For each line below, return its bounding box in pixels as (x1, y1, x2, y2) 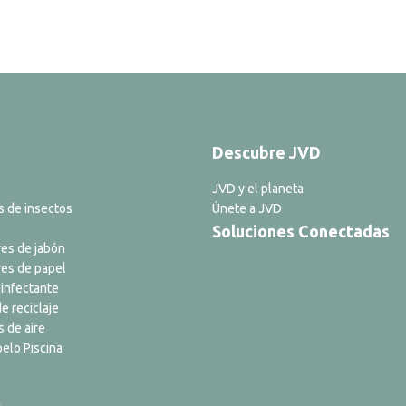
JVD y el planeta (212, 181, 304, 196)
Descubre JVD (212, 143, 321, 161)
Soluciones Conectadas (212, 222, 390, 240)
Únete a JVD (212, 201, 282, 216)
